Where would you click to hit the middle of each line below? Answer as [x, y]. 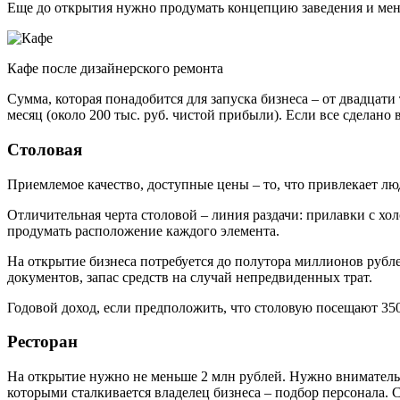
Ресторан [42, 342]
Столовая [45, 149]
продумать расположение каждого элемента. [143, 230]
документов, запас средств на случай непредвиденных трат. [190, 277]
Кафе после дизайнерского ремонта [115, 69]
